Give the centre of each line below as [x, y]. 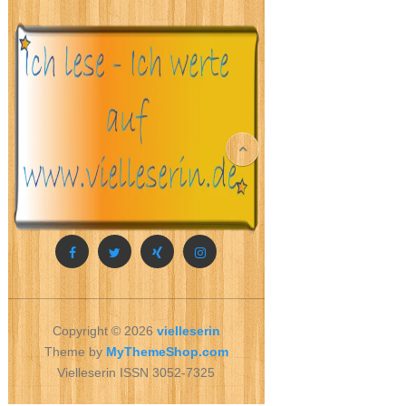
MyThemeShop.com [167, 351]
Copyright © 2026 [104, 330]
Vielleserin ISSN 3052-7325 [136, 372]
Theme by [75, 351]
